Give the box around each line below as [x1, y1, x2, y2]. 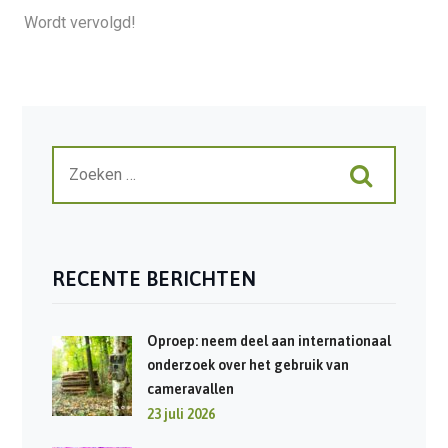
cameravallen [146, 381, 234, 398]
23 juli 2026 [146, 406, 215, 423]
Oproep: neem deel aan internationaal [146, 333, 391, 350]
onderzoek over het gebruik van [146, 357, 349, 374]
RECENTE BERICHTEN [51, 267, 256, 291]
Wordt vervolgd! [23, 13, 136, 33]
